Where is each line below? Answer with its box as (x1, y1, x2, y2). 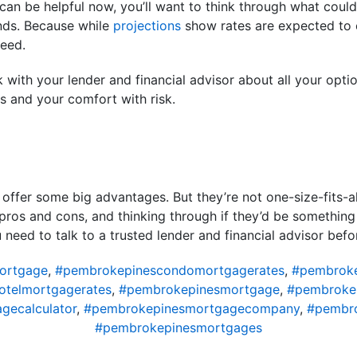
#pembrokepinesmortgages (95, 320, 262, 336)
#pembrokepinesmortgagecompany (83, 300, 300, 317)
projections (113, 18, 181, 34)
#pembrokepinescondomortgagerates (54, 262, 284, 279)
